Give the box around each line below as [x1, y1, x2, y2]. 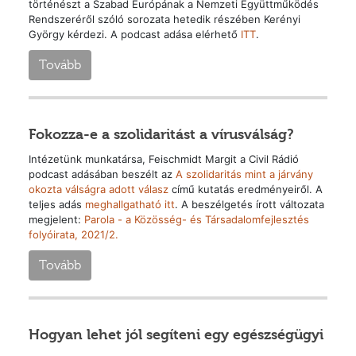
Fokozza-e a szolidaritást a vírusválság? [28, 126, 294, 144]
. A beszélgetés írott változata [174, 198, 324, 211]
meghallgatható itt [84, 198, 175, 211]
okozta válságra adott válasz [28, 183, 168, 196]
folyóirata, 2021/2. [28, 228, 118, 242]
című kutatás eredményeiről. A [168, 183, 323, 196]
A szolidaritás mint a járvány [175, 168, 313, 181]
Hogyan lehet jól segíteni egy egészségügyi [28, 326, 323, 344]
